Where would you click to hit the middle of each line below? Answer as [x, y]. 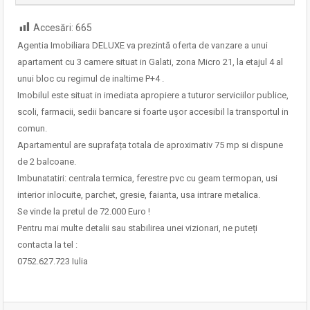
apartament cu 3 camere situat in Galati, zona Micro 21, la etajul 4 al [150, 62]
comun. [32, 128]
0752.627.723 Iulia [53, 261]
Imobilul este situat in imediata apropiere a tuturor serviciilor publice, [153, 95]
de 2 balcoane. [47, 162]
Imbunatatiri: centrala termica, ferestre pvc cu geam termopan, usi [147, 178]
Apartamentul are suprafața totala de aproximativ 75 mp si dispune [150, 145]
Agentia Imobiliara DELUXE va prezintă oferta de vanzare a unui [143, 45]
